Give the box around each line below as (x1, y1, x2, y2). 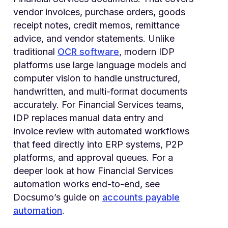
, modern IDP (119, 46, 175, 57)
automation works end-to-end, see (13, 178, 160, 189)
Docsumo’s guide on (13, 191, 102, 203)
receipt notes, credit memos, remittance (13, 19, 180, 31)
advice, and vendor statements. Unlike (13, 33, 175, 44)
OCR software (58, 46, 119, 57)
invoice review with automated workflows (13, 125, 189, 136)
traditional (13, 46, 58, 57)
